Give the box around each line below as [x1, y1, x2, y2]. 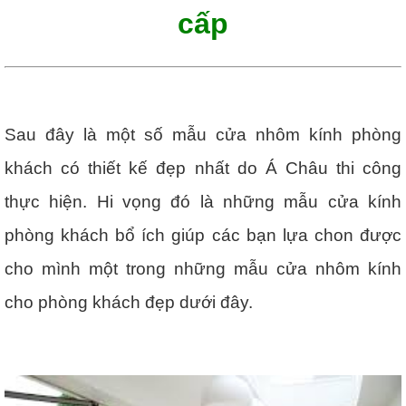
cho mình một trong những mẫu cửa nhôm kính [5, 259, 401, 279]
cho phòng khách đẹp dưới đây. [5, 293, 253, 313]
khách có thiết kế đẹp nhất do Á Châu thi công [5, 159, 401, 179]
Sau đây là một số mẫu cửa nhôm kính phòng [5, 125, 401, 145]
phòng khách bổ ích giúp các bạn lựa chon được [5, 226, 401, 246]
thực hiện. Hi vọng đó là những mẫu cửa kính [5, 192, 401, 212]
